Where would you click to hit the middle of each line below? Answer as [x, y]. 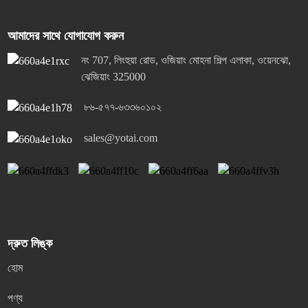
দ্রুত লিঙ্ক [30, 243]
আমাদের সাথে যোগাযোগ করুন [66, 36]
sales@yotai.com [121, 138]
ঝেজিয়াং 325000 [114, 77]
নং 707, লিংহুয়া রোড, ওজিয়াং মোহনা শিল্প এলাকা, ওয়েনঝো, [186, 60]
